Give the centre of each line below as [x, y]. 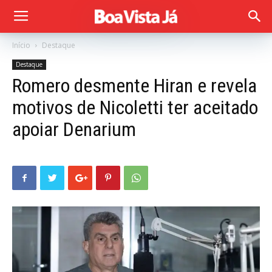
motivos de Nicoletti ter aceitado [135, 107]
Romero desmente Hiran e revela [134, 86]
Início [21, 45]
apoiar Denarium [74, 129]
